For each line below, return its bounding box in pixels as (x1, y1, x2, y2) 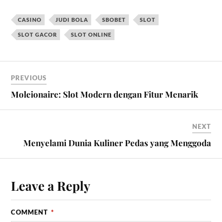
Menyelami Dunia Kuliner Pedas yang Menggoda (23, 137, 211, 149)
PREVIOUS (11, 74, 47, 82)
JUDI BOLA (55, 16, 89, 23)
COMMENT (11, 208, 51, 217)
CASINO (18, 16, 42, 23)
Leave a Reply (11, 177, 91, 194)
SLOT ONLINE (71, 31, 112, 38)
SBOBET (102, 16, 126, 23)
